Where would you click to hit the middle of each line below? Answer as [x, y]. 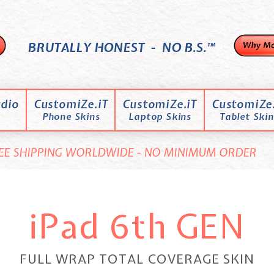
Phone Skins [71, 117]
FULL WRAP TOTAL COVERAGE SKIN [137, 259]
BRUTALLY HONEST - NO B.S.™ [120, 47]
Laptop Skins [160, 117]
